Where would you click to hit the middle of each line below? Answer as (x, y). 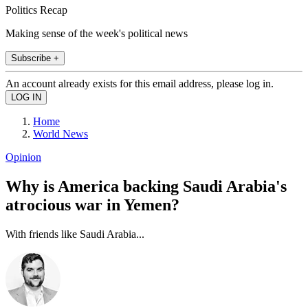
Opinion (23, 157)
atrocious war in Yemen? (92, 205)
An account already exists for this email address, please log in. (140, 83)
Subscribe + (35, 58)
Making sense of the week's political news (97, 33)
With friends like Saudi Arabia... (75, 234)
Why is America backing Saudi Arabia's (146, 186)
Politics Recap (36, 10)
